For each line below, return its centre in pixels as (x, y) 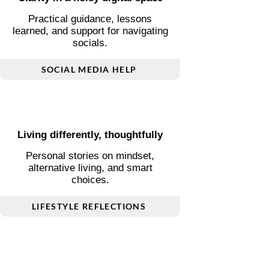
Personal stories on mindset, (90, 218)
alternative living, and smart (90, 230)
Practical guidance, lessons (90, 81)
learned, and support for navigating (90, 93)
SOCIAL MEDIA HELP (89, 131)
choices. (90, 242)
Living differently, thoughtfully (90, 197)
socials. (90, 105)
